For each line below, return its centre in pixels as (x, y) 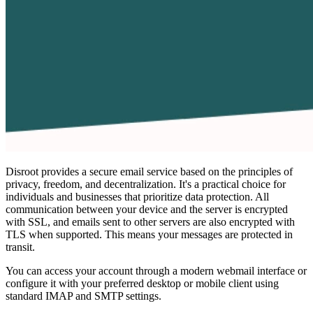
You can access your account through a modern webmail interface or (156, 270)
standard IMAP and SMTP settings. (83, 296)
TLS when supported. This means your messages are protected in (149, 234)
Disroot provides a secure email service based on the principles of (149, 171)
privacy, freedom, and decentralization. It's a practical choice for (146, 184)
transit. (20, 247)
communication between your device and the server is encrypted (147, 209)
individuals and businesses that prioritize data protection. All (137, 196)
